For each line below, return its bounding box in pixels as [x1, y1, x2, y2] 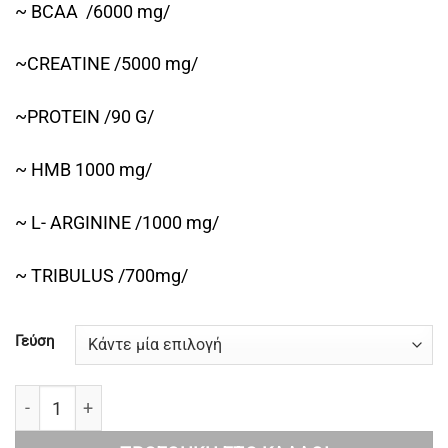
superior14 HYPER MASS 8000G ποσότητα [14, 387, 342, 407]
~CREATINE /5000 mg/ [15, 53, 198, 75]
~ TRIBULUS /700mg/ [15, 265, 188, 287]
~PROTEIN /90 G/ [15, 106, 154, 128]
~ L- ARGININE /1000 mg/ [15, 212, 219, 234]
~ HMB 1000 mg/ [15, 159, 152, 181]
